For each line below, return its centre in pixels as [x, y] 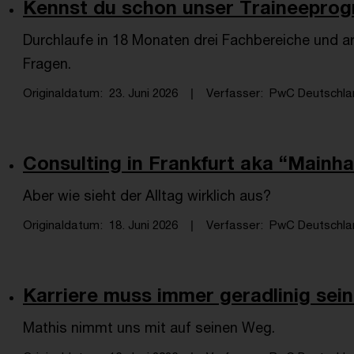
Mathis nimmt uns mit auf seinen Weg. [149, 327]
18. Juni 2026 [143, 224]
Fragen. [47, 63]
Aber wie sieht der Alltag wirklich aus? [147, 195]
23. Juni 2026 [143, 92]
